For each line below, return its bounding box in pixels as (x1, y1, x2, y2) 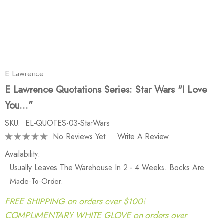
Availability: (5, 148, 40, 160)
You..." (5, 98, 33, 112)
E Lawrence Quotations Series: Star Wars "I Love (5, 83, 207, 97)
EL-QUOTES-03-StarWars (25, 117, 109, 128)
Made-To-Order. (10, 176, 63, 187)
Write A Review (117, 130, 169, 142)
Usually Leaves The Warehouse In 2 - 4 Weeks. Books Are (10, 162, 204, 173)
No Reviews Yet (53, 130, 105, 142)
